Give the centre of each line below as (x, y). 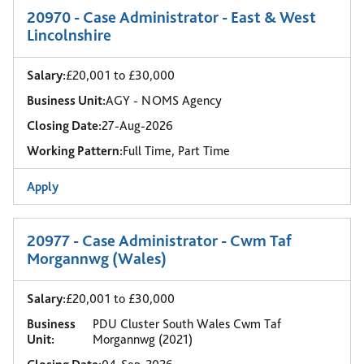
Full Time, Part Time (176, 151)
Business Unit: (66, 100)
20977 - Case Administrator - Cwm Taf (159, 240)
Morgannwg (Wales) (97, 258)
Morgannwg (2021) (143, 339)
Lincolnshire (69, 35)
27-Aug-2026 (137, 126)
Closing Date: (64, 126)
